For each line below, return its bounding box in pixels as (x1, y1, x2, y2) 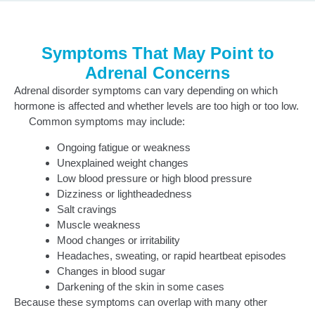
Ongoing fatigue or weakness (57, 141, 191, 153)
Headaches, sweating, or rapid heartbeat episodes (57, 249, 286, 262)
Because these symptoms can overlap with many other (14, 295, 267, 308)
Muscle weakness (57, 218, 141, 231)
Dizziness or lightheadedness (57, 187, 192, 200)
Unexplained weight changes (57, 156, 188, 169)
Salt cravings (57, 202, 117, 215)
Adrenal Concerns (85, 63, 230, 83)
